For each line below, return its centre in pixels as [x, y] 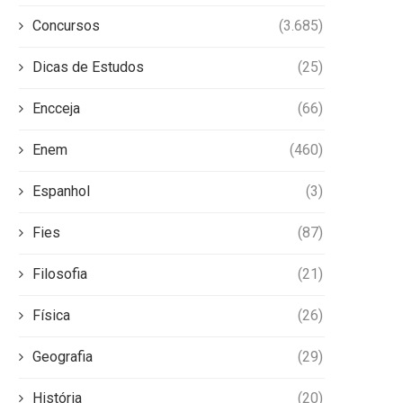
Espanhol [61, 192]
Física [51, 316]
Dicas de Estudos [88, 67]
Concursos [66, 26]
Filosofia [60, 274]
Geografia [63, 357]
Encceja [56, 109]
